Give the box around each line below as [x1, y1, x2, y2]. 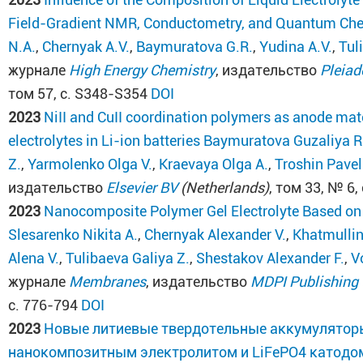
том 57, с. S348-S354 [8, 85, 152, 102]
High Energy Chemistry [69, 62, 216, 79]
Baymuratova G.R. [136, 38, 254, 55]
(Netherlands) [177, 179, 270, 196]
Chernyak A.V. [42, 38, 130, 55]
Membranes [69, 273, 147, 290]
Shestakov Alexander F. [196, 250, 345, 267]
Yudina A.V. [259, 38, 333, 55]
